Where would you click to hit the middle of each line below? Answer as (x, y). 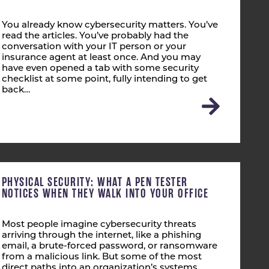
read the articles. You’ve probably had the (95, 36)
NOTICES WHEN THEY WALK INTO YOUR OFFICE (105, 193)
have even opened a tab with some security (100, 69)
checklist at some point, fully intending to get (104, 80)
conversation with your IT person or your (94, 47)
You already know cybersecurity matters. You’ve (110, 26)
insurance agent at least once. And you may (101, 58)
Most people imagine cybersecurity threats (99, 225)
